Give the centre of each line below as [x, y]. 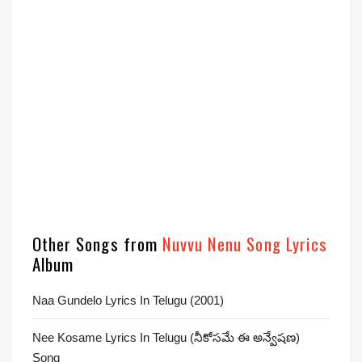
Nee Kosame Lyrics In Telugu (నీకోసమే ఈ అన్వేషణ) [166, 337]
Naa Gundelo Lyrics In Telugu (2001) [128, 300]
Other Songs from [97, 244]
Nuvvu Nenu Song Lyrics [244, 244]
